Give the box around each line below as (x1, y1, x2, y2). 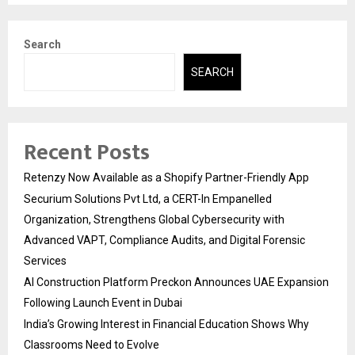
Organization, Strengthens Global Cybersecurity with (24, 213, 284, 227)
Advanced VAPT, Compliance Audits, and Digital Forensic (24, 234, 305, 247)
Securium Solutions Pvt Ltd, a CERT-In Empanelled (24, 193, 272, 206)
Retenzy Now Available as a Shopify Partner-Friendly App (24, 171, 309, 185)
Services (24, 254, 67, 268)
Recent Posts (24, 134, 150, 172)
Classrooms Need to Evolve (24, 338, 159, 352)
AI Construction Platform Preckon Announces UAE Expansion (24, 276, 329, 289)
